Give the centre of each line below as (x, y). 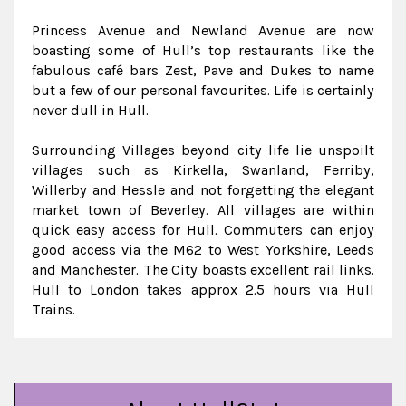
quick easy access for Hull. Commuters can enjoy (203, 230)
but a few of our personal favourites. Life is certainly (203, 90)
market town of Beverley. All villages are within (203, 210)
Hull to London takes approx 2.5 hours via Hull (203, 290)
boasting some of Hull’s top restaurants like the (203, 50)
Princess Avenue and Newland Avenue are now (203, 30)
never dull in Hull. (90, 110)
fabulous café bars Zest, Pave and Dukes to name (203, 70)
